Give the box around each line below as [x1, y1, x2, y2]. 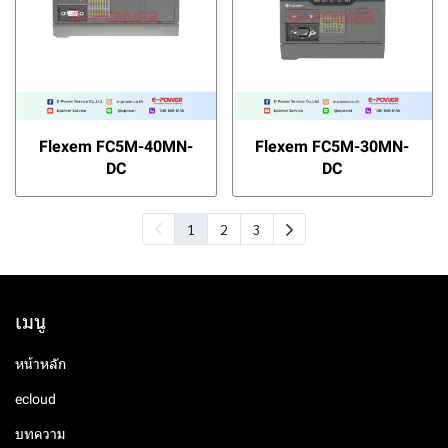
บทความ [15, 426, 65, 442]
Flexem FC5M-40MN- [38, 137, 193, 156]
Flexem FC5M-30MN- [255, 137, 410, 156]
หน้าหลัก [15, 356, 66, 372]
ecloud [15, 391, 56, 407]
